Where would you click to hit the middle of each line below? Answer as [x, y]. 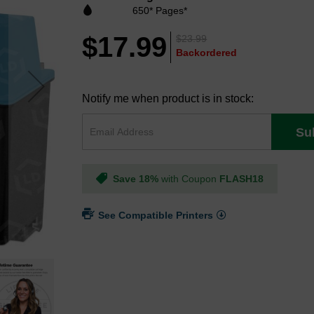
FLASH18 [242, 179]
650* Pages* [160, 11]
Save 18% [136, 179]
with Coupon [189, 179]
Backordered [207, 53]
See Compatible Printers [156, 216]
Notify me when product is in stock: [168, 99]
